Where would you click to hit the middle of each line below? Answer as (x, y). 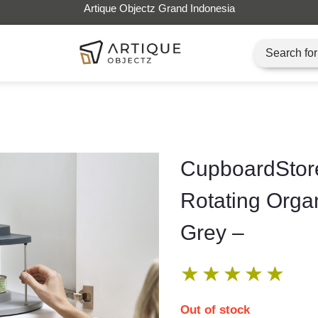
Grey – (212, 232)
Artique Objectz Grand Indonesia (159, 8)
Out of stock (215, 310)
